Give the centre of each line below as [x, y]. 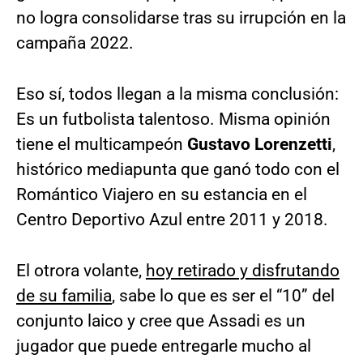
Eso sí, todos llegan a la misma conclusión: [177, 94]
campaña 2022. [75, 43]
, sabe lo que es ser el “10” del [223, 296]
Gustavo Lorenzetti [260, 145]
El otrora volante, [81, 271]
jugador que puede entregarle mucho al [164, 346]
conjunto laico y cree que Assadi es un [161, 321]
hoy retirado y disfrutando [243, 271]
